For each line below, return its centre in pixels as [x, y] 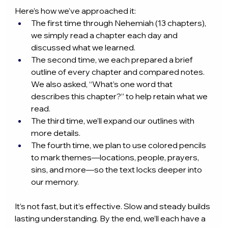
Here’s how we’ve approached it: [76, 11]
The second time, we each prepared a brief [113, 60]
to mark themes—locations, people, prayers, [116, 158]
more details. [56, 133]
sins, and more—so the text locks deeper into [118, 170]
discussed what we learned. [83, 48]
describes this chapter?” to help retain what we [120, 96]
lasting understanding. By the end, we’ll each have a [111, 219]
